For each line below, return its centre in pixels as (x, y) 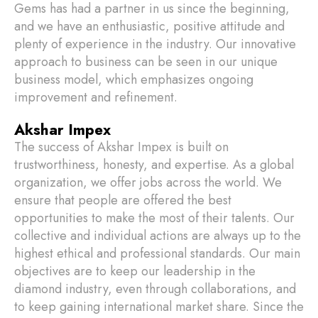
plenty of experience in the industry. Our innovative (155, 44)
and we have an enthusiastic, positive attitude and (149, 26)
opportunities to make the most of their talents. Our (154, 218)
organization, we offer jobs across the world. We (148, 182)
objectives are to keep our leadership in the (135, 271)
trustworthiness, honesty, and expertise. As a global (154, 165)
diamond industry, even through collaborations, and (155, 289)
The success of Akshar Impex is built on (121, 147)
